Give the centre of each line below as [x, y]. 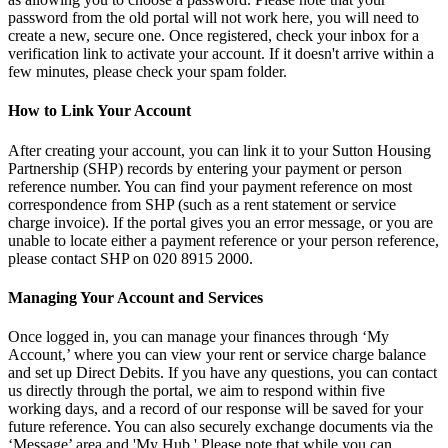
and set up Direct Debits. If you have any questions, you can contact [222, 373]
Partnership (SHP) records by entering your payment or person [205, 168]
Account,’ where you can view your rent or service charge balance [217, 355]
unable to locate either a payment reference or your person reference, [223, 240]
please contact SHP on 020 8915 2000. [132, 258]
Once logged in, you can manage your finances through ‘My [198, 337]
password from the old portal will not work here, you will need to [213, 18]
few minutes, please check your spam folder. [147, 72]
